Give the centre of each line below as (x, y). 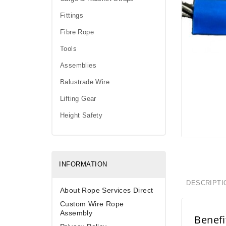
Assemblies (78, 65)
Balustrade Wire (85, 82)
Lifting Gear (78, 99)
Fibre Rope (77, 32)
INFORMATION (83, 164)
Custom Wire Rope (92, 204)
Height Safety (81, 115)
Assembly (76, 213)
